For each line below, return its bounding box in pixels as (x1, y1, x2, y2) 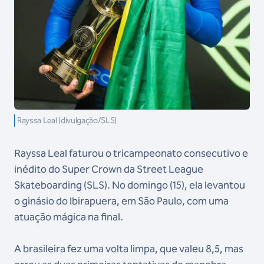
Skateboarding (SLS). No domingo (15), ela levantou (14, 179, 245, 192)
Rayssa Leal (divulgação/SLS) (17, 115, 117, 126)
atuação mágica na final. (14, 210, 123, 223)
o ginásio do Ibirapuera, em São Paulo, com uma (14, 194, 229, 207)
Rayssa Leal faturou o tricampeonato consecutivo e (14, 147, 248, 160)
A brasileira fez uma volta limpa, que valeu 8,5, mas (14, 242, 243, 255)
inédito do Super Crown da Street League (14, 163, 203, 176)
